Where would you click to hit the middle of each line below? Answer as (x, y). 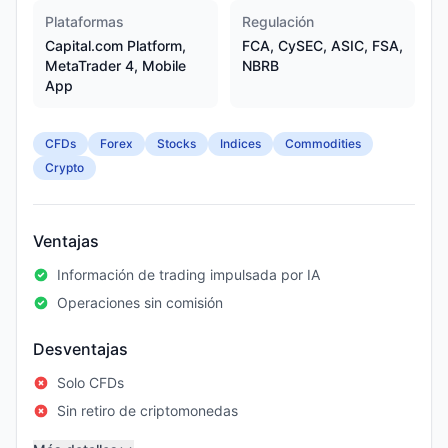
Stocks (176, 143)
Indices (240, 143)
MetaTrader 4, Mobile (115, 65)
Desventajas (80, 349)
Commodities (323, 143)
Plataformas (84, 21)
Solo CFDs (90, 382)
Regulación (278, 21)
